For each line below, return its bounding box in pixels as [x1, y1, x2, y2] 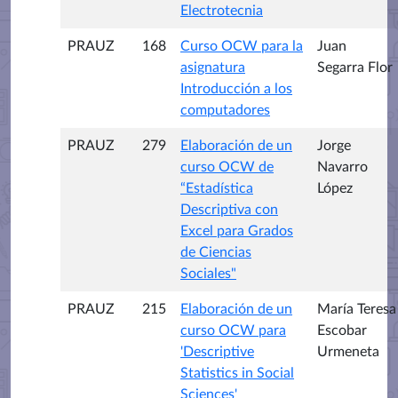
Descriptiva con [180, 203, 278, 217]
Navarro [317, 160, 368, 174]
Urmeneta [317, 345, 379, 359]
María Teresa [317, 302, 396, 316]
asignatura [180, 60, 245, 75]
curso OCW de [180, 160, 274, 174]
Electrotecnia [180, 4, 263, 18]
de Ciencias [180, 245, 251, 259]
